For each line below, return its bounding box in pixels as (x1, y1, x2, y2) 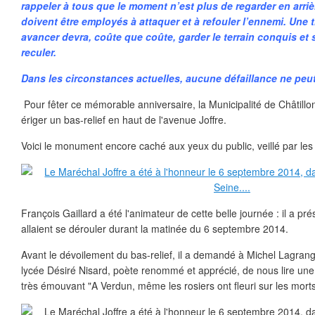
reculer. (21, 45, 56, 59)
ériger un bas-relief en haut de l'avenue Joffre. (21, 112, 226, 127)
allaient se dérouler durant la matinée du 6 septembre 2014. (21, 221, 288, 236)
